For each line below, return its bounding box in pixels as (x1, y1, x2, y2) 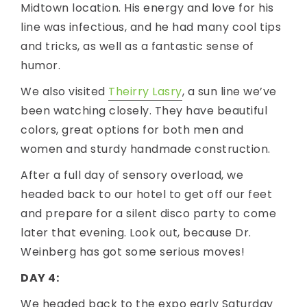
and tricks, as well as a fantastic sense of (21, 38, 254, 55)
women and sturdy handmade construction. (21, 141, 271, 158)
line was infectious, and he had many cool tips (21, 19, 281, 36)
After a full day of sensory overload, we (21, 167, 243, 184)
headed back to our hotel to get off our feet (21, 186, 272, 203)
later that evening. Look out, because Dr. (21, 225, 251, 241)
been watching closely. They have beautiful (21, 103, 267, 119)
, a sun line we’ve (182, 84, 277, 100)
